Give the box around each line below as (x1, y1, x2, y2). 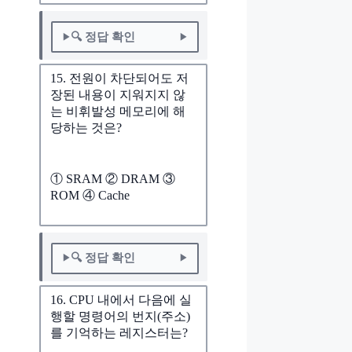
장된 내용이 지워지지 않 (50, 88, 185, 102)
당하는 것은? (50, 121, 122, 135)
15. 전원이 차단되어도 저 (50, 71, 189, 86)
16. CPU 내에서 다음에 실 (50, 292, 192, 306)
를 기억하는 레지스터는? (50, 325, 188, 339)
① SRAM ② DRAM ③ (50, 171, 175, 185)
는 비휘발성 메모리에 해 (50, 104, 185, 119)
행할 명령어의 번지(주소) (50, 309, 190, 323)
